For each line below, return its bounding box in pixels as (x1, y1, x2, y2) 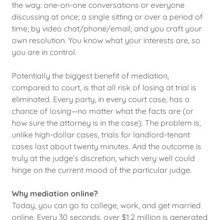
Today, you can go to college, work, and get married (12, 200, 201, 210)
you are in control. (12, 47, 77, 57)
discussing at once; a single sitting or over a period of (12, 12, 203, 22)
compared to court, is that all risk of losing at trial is (12, 82, 196, 92)
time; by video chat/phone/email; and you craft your (12, 24, 202, 33)
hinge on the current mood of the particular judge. (12, 165, 192, 175)
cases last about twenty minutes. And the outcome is (12, 141, 201, 151)
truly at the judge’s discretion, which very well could (12, 153, 195, 163)
